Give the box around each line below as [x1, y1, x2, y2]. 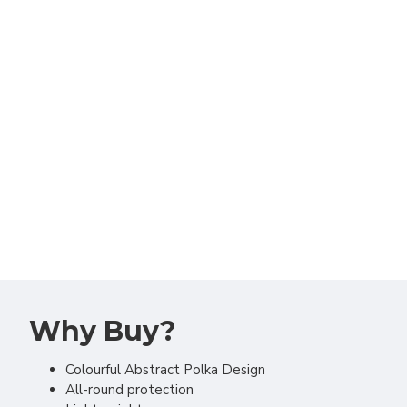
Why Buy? [29, 314, 176, 348]
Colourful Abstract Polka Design [65, 361, 265, 379]
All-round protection [65, 381, 194, 399]
